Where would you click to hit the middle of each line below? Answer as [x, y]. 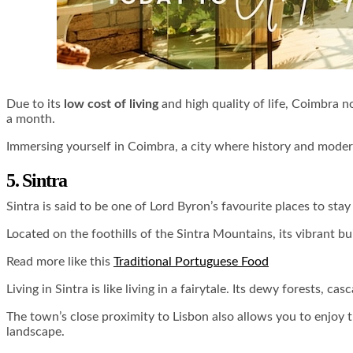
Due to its [35, 104]
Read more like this [60, 262]
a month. [31, 119]
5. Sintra [37, 181]
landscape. [35, 332]
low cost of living [111, 104]
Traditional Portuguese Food [191, 262]
